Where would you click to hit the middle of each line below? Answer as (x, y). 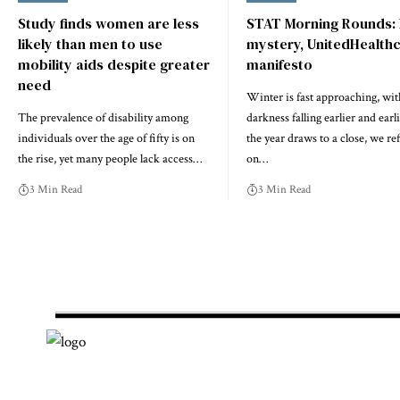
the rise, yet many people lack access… (110, 158)
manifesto (279, 64)
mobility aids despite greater (114, 64)
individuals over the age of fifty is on (106, 138)
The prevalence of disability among (103, 117)
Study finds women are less (108, 23)
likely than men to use (90, 43)
